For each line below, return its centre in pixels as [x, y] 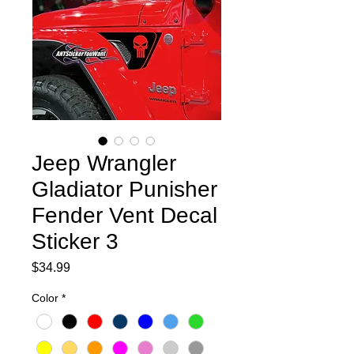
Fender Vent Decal [124, 215]
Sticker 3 [75, 241]
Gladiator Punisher [124, 189]
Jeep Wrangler [104, 163]
